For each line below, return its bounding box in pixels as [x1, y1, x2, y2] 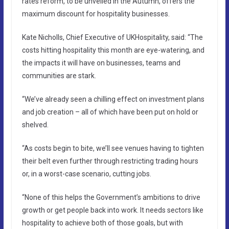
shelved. [21, 120, 49, 129]
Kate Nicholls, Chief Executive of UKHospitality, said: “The [21, 33, 203, 41]
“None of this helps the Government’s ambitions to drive [21, 193, 200, 201]
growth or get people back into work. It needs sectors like [21, 205, 203, 214]
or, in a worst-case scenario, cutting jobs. [21, 169, 151, 178]
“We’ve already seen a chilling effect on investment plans [21, 95, 204, 103]
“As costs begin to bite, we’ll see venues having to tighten [21, 144, 204, 152]
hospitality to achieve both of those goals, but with [21, 218, 183, 227]
